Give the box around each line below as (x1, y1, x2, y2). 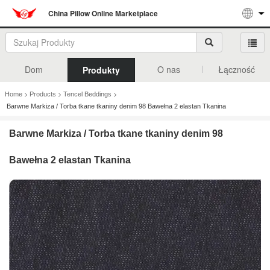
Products (30, 90, 56, 98)
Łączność (218, 63, 255, 75)
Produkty (83, 63, 120, 76)
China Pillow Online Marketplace (48, 8, 158, 19)
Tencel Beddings (63, 90, 111, 98)
